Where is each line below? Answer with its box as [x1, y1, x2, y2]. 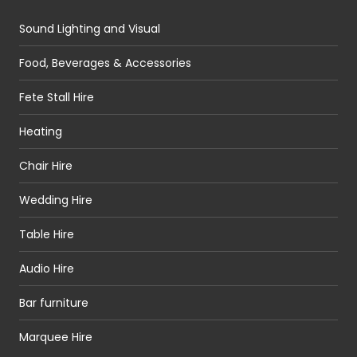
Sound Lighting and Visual [19, 21, 160, 37]
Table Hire [19, 226, 74, 243]
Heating [19, 124, 62, 140]
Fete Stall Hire [19, 89, 94, 106]
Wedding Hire [19, 192, 92, 209]
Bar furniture [19, 295, 88, 312]
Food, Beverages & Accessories [19, 55, 191, 72]
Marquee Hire [19, 329, 92, 346]
